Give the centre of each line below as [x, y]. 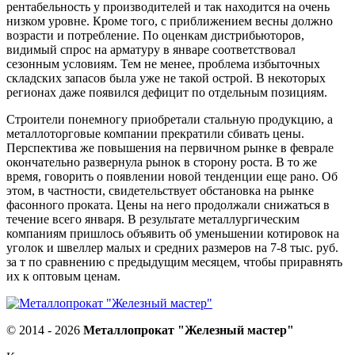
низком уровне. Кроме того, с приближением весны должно [170, 21]
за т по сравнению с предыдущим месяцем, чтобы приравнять [174, 261]
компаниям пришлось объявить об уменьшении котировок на [173, 233]
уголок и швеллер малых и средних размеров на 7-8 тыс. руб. [172, 247]
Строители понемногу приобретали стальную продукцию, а [170, 119]
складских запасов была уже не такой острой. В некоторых [166, 78]
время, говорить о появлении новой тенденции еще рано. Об [172, 176]
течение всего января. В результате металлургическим [153, 219]
